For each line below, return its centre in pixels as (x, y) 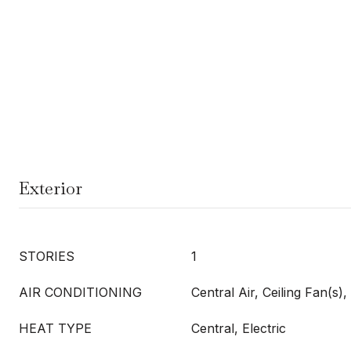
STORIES (47, 256)
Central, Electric (239, 328)
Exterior (51, 188)
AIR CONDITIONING (80, 292)
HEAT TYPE (55, 328)
